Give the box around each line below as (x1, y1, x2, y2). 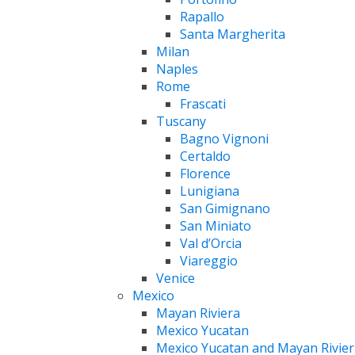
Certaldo (180, 147, 231, 165)
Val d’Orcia (180, 234, 242, 252)
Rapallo (180, 7, 224, 25)
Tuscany (156, 112, 206, 130)
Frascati (180, 94, 226, 113)
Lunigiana (180, 181, 239, 200)
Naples (156, 59, 198, 78)
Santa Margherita (180, 25, 285, 43)
